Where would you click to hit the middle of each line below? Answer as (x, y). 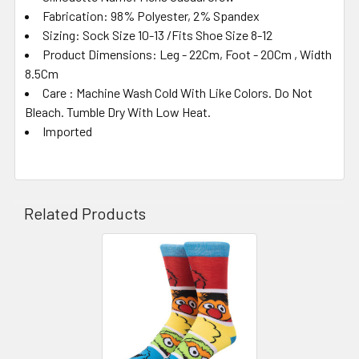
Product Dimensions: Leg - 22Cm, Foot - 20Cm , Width (187, 54)
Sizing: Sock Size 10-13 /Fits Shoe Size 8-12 (157, 34)
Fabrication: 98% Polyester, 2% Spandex (151, 15)
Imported (67, 131)
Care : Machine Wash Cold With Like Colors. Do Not (177, 92)
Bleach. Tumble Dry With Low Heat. (118, 111)
